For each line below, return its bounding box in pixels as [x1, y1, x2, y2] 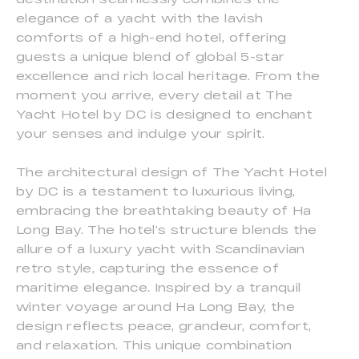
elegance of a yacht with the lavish [16, 11, 264, 26]
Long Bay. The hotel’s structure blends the [16, 223, 317, 237]
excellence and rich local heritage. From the [16, 69, 321, 83]
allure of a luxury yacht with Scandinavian [16, 242, 305, 256]
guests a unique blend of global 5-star [16, 50, 285, 64]
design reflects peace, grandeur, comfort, [16, 319, 312, 333]
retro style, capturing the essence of [16, 261, 279, 276]
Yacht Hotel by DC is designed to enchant [16, 107, 313, 122]
